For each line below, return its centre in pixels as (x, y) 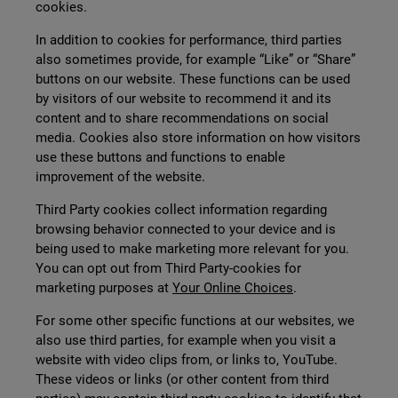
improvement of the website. (120, 177)
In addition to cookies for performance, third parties (189, 40)
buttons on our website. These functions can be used (193, 79)
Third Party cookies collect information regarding (181, 210)
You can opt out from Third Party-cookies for (168, 268)
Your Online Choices (233, 288)
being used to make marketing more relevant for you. (192, 249)
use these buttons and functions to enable (160, 157)
